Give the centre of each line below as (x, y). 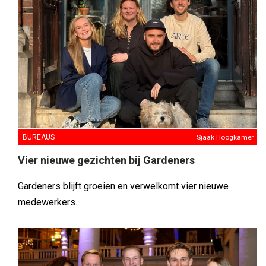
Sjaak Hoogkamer (225, 137)
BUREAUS (39, 137)
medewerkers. (47, 202)
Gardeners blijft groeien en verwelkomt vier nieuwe (123, 186)
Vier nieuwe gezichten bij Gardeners (106, 160)
